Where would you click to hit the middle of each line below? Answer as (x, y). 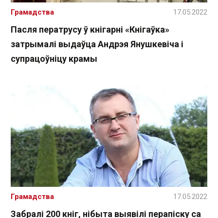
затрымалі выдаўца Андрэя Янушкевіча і (97, 44)
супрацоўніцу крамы (54, 59)
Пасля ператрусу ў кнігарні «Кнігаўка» (90, 30)
